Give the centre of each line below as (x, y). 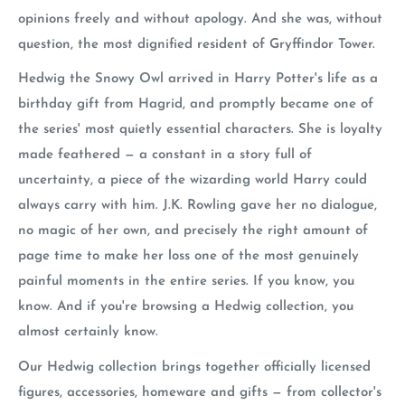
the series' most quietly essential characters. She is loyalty (200, 130)
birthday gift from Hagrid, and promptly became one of (196, 104)
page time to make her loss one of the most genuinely (188, 256)
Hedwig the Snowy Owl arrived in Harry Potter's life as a (198, 79)
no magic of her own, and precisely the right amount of (193, 231)
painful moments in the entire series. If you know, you (186, 282)
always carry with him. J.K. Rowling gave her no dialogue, (198, 206)
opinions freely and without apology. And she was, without (200, 19)
